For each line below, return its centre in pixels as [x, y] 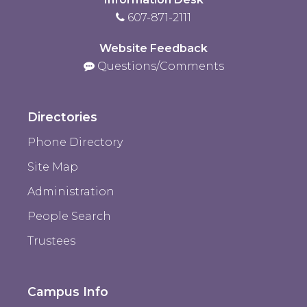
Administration [71, 191]
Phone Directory [75, 142]
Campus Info [68, 291]
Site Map [53, 167]
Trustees [51, 241]
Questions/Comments [160, 66]
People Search [69, 216]
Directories [62, 116]
